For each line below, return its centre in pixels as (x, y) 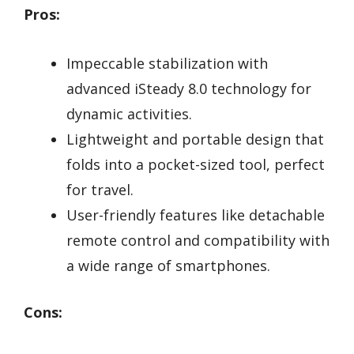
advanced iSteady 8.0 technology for (189, 89)
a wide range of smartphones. (168, 266)
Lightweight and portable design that (195, 139)
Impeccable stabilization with (167, 64)
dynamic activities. (129, 114)
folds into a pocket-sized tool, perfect (196, 165)
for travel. (100, 190)
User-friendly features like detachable (196, 215)
